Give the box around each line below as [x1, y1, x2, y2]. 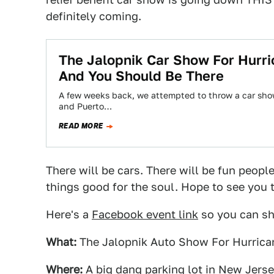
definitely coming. [46, 10, 141, 23]
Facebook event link [92, 208, 198, 221]
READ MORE [59, 120, 103, 131]
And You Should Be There [59, 68, 224, 84]
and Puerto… [59, 102, 112, 111]
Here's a [46, 208, 92, 221]
